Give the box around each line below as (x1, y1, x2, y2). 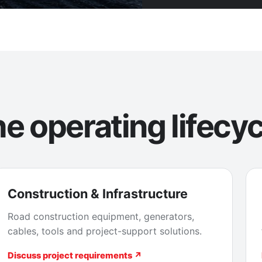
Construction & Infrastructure (8, 186, 188, 202)
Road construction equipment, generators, (8, 211, 194, 223)
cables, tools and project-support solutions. (8, 225, 202, 237)
